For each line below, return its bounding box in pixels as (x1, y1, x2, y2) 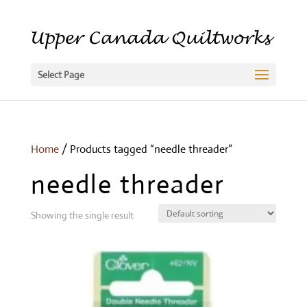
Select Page (37, 69, 84, 81)
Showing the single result (30, 209, 134, 221)
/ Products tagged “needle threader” (58, 142, 232, 156)
